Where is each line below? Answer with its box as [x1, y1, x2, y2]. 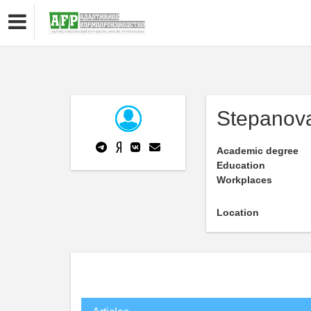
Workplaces [217, 174, 272, 185]
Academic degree [217, 145, 299, 156]
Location [217, 207, 259, 218]
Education [217, 160, 265, 171]
